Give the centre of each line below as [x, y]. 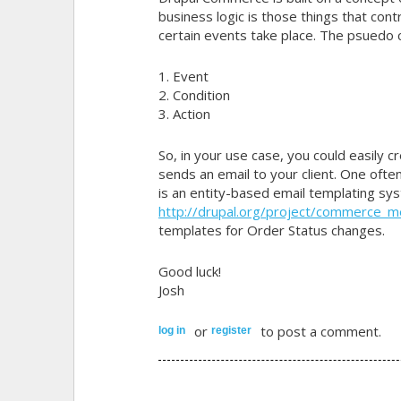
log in [171, 330]
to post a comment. [319, 331]
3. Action [184, 113]
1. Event [183, 76]
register [231, 330]
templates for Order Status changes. [271, 230]
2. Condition [194, 94]
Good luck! [189, 271]
